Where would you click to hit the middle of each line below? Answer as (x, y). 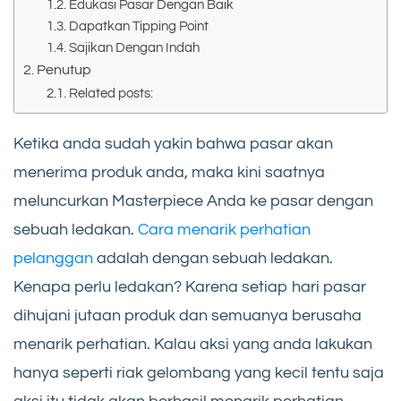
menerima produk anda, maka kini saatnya (169, 172)
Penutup (64, 69)
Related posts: (111, 93)
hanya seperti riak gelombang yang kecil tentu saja (199, 372)
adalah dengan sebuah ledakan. (213, 258)
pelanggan (53, 258)
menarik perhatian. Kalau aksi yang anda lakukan (193, 344)
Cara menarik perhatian (224, 229)
